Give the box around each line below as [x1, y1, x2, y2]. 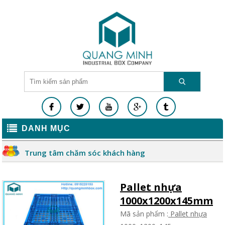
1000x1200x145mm [120, 193, 213, 207]
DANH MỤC [22, 124, 71, 133]
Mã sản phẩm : [120, 208, 168, 218]
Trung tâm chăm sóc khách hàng [25, 147, 146, 158]
